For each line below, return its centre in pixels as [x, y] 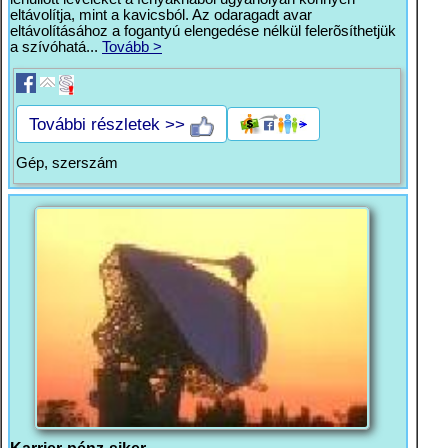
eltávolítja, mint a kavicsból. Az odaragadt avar [161, 15]
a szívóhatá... [56, 47]
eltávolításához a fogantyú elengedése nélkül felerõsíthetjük [203, 31]
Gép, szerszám [67, 163]
